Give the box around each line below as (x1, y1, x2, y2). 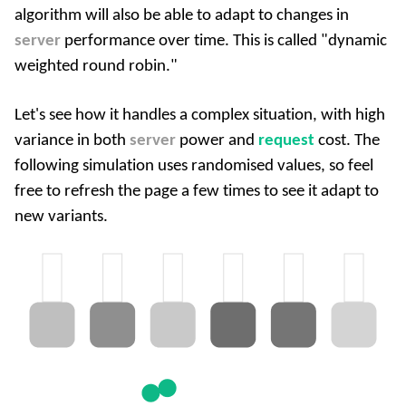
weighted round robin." (14, 57, 178, 75)
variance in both (14, 131, 130, 150)
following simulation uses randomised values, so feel (14, 157, 373, 175)
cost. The (314, 131, 380, 150)
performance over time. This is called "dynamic (61, 32, 387, 50)
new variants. (14, 208, 108, 226)
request (258, 131, 314, 150)
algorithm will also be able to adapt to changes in (14, 6, 349, 24)
